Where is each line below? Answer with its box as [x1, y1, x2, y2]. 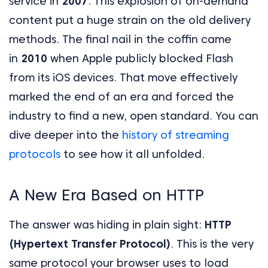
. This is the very [170, 237, 254, 251]
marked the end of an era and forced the [9, 90, 234, 103]
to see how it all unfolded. [60, 148, 205, 161]
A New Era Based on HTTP [9, 185, 204, 205]
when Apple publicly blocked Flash [47, 52, 233, 65]
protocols [9, 148, 60, 161]
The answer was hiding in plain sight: [9, 218, 205, 232]
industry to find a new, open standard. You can [9, 109, 258, 123]
